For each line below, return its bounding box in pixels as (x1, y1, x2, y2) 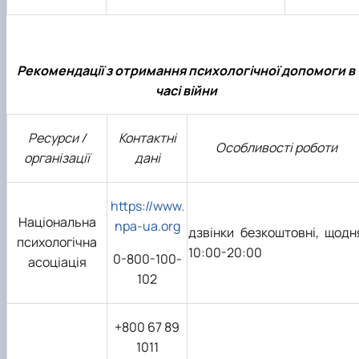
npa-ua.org (114, 216, 180, 235)
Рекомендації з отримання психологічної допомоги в (17, 61, 355, 79)
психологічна (17, 232, 97, 251)
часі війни (155, 81, 217, 99)
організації (24, 148, 90, 167)
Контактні (118, 128, 176, 147)
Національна (18, 212, 96, 231)
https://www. (110, 196, 184, 215)
